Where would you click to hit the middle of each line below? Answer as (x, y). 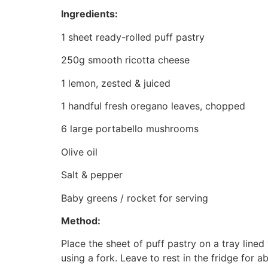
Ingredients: (89, 14)
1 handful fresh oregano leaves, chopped (153, 106)
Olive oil (79, 152)
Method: (81, 220)
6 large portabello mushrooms (131, 129)
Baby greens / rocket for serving (136, 198)
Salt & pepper (92, 175)
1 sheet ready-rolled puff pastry (133, 37)
